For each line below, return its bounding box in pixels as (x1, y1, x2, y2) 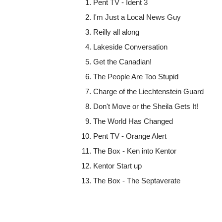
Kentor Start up (93, 162, 142, 170)
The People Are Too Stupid (93, 72, 179, 81)
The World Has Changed (93, 117, 173, 126)
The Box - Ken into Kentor (93, 147, 177, 156)
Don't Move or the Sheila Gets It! (93, 102, 199, 111)
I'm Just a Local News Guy (93, 13, 181, 22)
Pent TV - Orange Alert (93, 132, 167, 141)
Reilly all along (93, 28, 140, 37)
